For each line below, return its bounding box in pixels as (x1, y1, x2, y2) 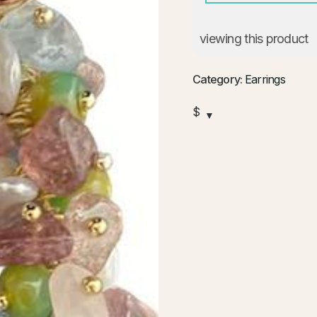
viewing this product (200, 30, 309, 46)
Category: (192, 71, 245, 86)
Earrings (244, 71, 286, 86)
